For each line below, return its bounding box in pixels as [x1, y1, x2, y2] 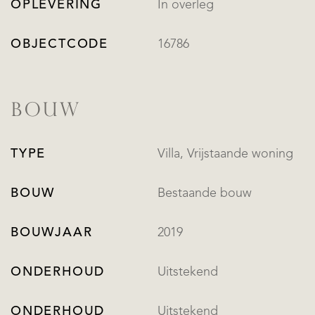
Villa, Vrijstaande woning [187, 147, 293, 160]
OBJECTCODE [11, 38, 109, 51]
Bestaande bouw [157, 186, 252, 200]
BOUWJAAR [11, 226, 93, 239]
